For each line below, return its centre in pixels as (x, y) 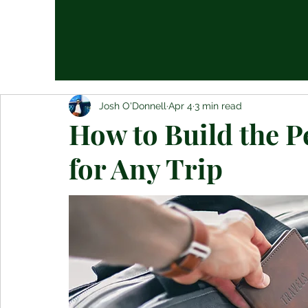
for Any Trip (146, 168)
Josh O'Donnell (133, 106)
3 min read (218, 106)
